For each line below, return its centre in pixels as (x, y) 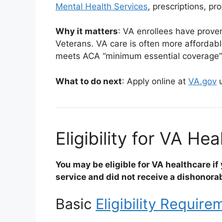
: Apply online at (155, 81)
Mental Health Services (102, 6)
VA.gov (202, 81)
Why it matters (87, 31)
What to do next (89, 81)
